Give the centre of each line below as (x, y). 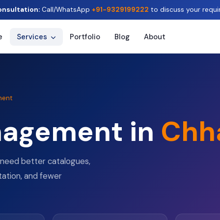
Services (33, 37)
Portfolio (85, 37)
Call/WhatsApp (66, 10)
